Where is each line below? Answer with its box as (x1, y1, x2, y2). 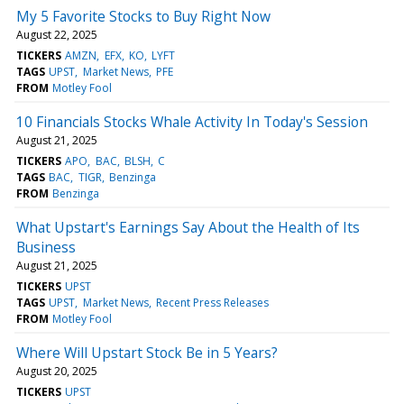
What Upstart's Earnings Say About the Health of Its (16, 216, 360, 237)
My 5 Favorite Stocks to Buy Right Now (16, 5, 271, 26)
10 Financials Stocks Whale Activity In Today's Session (16, 111, 368, 132)
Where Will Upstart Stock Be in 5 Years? (16, 342, 278, 363)
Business (16, 236, 76, 257)
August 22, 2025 (16, 26, 97, 42)
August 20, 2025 (16, 363, 97, 379)
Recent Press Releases (155, 294, 269, 310)
